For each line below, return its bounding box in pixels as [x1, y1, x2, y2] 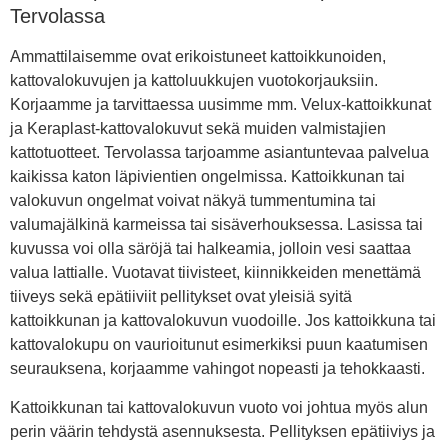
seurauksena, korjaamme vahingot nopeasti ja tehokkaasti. [10, 360, 425, 378]
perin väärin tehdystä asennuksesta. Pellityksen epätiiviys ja [10, 422, 435, 440]
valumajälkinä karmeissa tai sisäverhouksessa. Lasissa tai [10, 216, 423, 234]
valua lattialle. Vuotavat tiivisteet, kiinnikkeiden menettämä [10, 264, 421, 282]
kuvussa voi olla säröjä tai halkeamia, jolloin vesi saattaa [10, 240, 411, 258]
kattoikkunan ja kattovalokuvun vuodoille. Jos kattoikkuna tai [10, 312, 436, 330]
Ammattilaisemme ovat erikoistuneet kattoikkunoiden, [10, 48, 386, 66]
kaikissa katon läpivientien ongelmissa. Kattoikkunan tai [10, 168, 405, 186]
